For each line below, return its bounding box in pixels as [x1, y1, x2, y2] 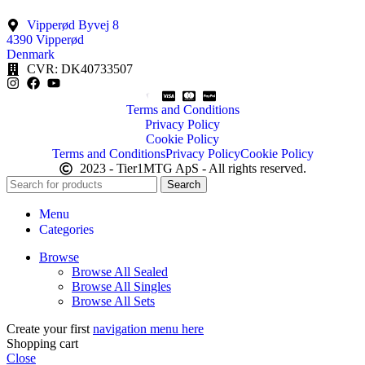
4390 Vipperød [7, 32, 84, 46]
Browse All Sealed [72, 264, 168, 279]
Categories [39, 222, 94, 236]
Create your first [7, 321, 93, 336]
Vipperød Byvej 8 [27, 17, 119, 32]
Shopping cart [7, 336, 78, 350]
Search [167, 178, 200, 191]
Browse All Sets [72, 293, 155, 308]
